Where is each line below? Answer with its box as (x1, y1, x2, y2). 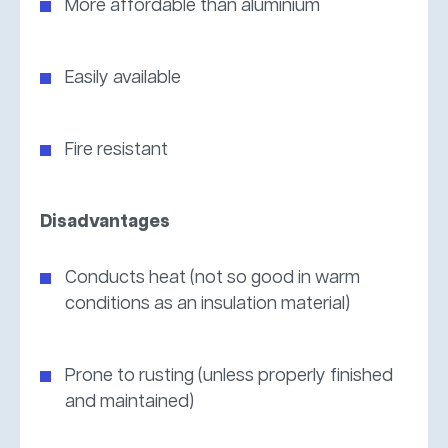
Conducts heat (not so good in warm (65, 268, 360, 287)
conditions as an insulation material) (65, 294, 350, 313)
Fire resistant (65, 140, 168, 159)
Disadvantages (40, 212, 170, 231)
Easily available (65, 68, 181, 87)
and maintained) (65, 392, 194, 411)
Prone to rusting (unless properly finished (65, 366, 393, 385)
